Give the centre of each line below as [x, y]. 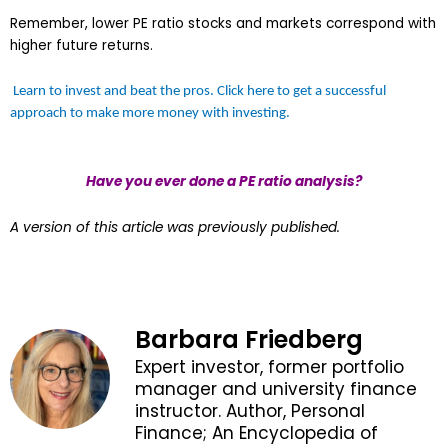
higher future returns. [81, 46]
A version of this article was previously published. [175, 228]
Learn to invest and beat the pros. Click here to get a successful [198, 92]
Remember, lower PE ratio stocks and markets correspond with [223, 24]
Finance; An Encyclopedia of [256, 433]
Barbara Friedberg [249, 339]
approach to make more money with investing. [150, 114]
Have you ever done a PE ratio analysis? [224, 182]
